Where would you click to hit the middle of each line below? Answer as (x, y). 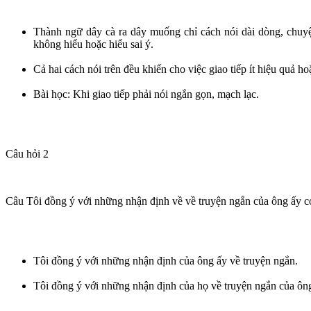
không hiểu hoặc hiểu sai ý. (93, 44)
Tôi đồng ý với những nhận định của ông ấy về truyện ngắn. (166, 260)
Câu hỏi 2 (27, 153)
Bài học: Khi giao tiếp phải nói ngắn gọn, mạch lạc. (146, 94)
